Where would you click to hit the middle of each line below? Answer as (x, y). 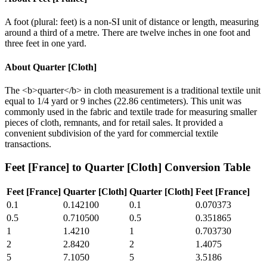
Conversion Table (206, 167)
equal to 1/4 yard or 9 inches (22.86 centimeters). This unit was (123, 101)
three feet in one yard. (46, 44)
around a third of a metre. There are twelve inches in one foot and (128, 33)
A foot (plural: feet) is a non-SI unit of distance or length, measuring (132, 22)
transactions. (28, 144)
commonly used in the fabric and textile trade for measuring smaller (131, 111)
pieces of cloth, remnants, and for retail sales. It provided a (114, 122)
